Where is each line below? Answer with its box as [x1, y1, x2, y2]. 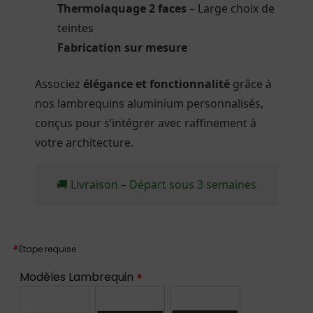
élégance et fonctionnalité [82, 76, 230, 92]
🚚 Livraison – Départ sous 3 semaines [57, 177, 256, 193]
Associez [34, 76, 83, 92]
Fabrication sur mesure [57, 40, 187, 56]
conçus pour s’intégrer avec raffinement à [34, 115, 256, 131]
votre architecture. [34, 135, 133, 151]
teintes [57, 20, 94, 36]
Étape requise [18, 243, 76, 256]
